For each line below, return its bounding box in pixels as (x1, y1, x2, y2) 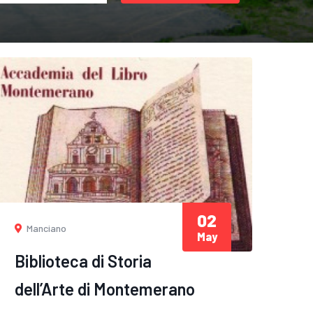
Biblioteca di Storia (15, 250, 152, 271)
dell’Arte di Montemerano (15, 278, 195, 299)
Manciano (24, 221, 66, 234)
